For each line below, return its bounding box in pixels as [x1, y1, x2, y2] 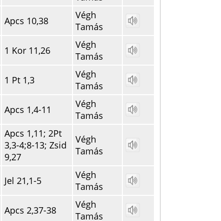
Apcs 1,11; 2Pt [4, 127, 62, 139]
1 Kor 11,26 [4, 44, 50, 56]
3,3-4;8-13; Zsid [4, 139, 67, 151]
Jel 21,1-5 [4, 175, 41, 186]
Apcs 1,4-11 [4, 104, 51, 115]
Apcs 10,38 [4, 15, 48, 27]
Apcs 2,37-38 [4, 204, 56, 216]
